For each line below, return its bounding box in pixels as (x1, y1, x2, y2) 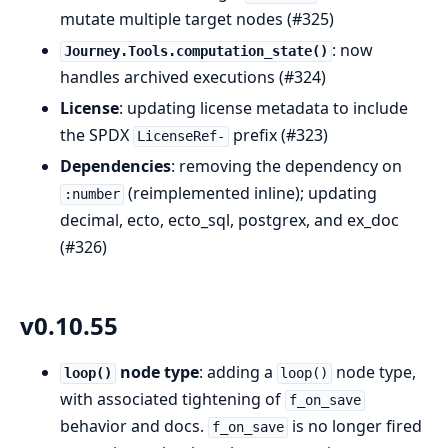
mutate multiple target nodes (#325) (60, 8, 334, 31)
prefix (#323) (228, 124, 328, 147)
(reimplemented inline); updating (123, 182, 377, 205)
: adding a (198, 361, 277, 384)
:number (63, 186, 120, 203)
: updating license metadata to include (119, 97, 408, 120)
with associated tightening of (60, 388, 285, 411)
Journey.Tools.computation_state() (63, 43, 328, 60)
